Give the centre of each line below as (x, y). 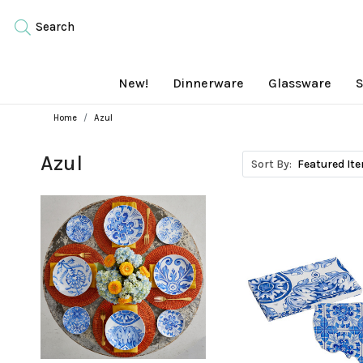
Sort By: (271, 164)
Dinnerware (208, 83)
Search (53, 27)
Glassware (300, 83)
